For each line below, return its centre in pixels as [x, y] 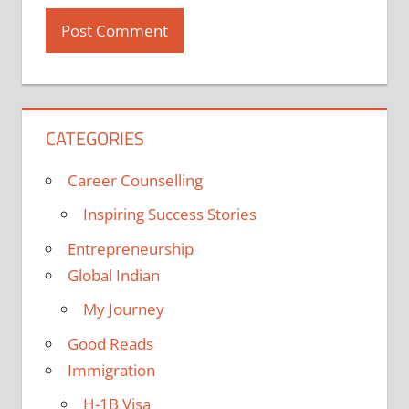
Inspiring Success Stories [169, 215]
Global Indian [113, 275]
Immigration [111, 370]
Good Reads [110, 343]
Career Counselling [135, 180]
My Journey [123, 309]
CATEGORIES [94, 138]
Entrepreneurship [130, 248]
